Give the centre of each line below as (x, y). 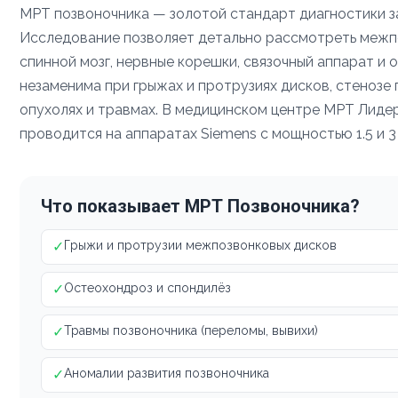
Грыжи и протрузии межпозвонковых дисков (200, 245)
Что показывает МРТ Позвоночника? (200, 206)
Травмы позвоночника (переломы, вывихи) (191, 330)
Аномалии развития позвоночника (167, 373)
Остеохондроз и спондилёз (147, 287)
